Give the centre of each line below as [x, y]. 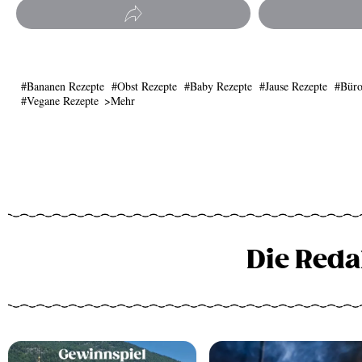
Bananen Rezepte [65, 86]
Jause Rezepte [296, 86]
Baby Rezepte [221, 86]
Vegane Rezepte [63, 101]
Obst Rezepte [147, 86]
